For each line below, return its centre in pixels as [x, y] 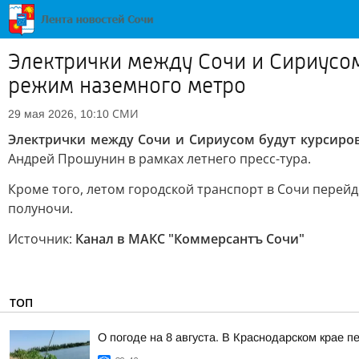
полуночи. [40, 208]
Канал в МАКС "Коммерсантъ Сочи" [190, 239]
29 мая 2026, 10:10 [58, 114]
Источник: [42, 239]
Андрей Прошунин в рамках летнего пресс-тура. [159, 159]
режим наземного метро [127, 86]
